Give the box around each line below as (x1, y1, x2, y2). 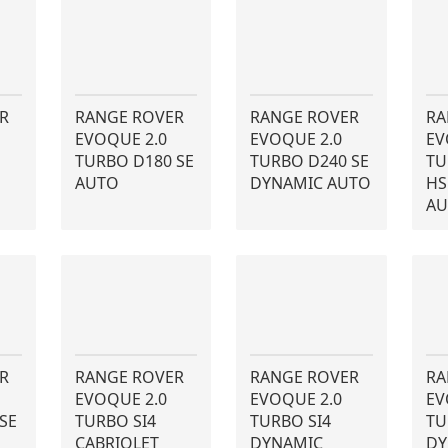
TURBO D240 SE (250, 150, 370, 172)
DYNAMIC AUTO (250, 172, 372, 194)
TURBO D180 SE (74, 150, 194, 172)
